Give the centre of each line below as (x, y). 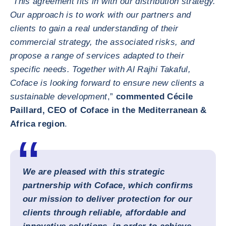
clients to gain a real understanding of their (94, 29)
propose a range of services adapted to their (97, 56)
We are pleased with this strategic (94, 172)
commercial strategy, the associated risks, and (102, 42)
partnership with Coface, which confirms (108, 185)
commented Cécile (154, 97)
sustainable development (59, 97)
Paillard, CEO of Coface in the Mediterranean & (108, 110)
